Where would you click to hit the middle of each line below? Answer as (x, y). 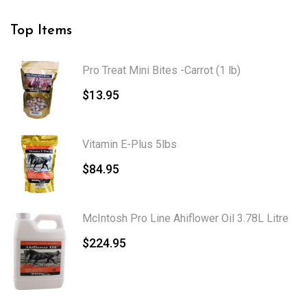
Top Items (41, 31)
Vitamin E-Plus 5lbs (130, 144)
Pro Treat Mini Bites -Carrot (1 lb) (161, 70)
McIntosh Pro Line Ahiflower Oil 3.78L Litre (185, 218)
